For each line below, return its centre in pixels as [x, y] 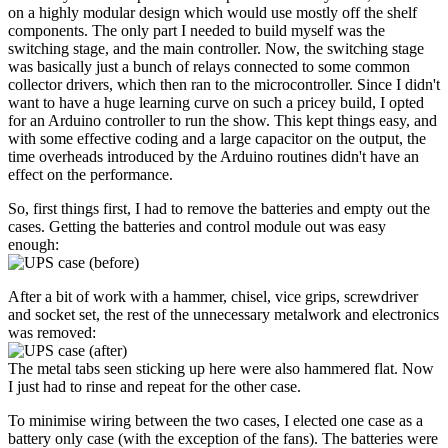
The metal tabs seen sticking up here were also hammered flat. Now [221, 368]
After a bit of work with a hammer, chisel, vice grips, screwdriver [213, 296]
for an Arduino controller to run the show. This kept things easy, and [222, 120]
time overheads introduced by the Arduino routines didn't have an [213, 156]
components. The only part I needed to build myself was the [196, 30]
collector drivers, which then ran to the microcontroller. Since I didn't [224, 84]
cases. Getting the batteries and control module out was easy [197, 226]
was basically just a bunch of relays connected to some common [209, 66]
